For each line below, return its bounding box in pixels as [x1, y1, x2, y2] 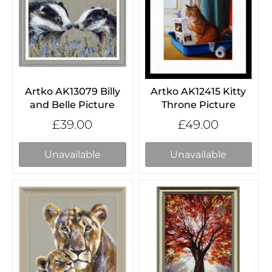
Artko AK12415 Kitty [151, 85, 246, 97]
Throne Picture [161, 98, 236, 110]
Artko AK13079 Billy [24, 85, 120, 97]
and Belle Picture [30, 98, 115, 110]
